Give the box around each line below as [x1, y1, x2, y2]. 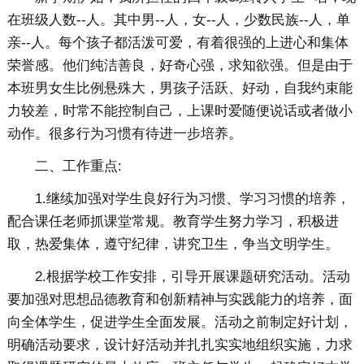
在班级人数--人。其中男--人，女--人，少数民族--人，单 [6, 12, 350, 28]
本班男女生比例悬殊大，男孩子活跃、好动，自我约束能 [6, 80, 353, 97]
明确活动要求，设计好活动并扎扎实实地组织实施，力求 [6, 337, 353, 353]
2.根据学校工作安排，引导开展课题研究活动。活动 [34, 269, 350, 285]
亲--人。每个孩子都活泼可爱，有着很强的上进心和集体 [6, 35, 349, 51]
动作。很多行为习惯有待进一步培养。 [6, 126, 242, 142]
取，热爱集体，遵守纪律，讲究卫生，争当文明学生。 [6, 236, 339, 253]
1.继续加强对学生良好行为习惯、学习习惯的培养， [34, 191, 350, 207]
